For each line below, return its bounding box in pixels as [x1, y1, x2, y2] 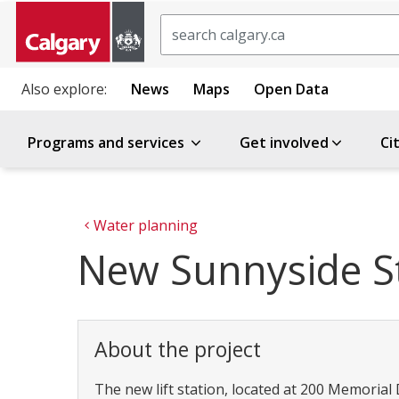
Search [159, 14, 207, 34]
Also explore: [21, 79, 107, 99]
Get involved [240, 133, 329, 152]
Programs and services [28, 133, 188, 152]
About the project [94, 335, 261, 363]
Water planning [94, 216, 198, 235]
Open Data [254, 79, 329, 99]
